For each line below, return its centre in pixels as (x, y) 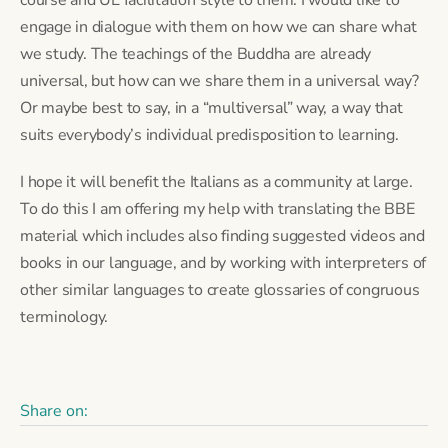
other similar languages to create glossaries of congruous (220, 289)
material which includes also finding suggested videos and (222, 235)
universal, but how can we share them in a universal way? (219, 80)
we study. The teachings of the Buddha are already (196, 53)
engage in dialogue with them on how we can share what (218, 26)
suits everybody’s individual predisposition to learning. (209, 134)
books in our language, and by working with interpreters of (223, 262)
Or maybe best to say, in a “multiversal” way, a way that (211, 107)
